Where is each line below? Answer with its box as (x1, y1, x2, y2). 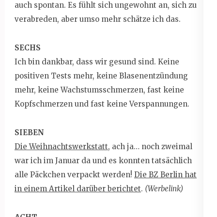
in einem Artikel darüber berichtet (15, 184, 141, 193)
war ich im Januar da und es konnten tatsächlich (15, 155, 192, 165)
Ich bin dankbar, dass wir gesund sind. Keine (15, 57, 179, 66)
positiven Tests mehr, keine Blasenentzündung (15, 71, 188, 80)
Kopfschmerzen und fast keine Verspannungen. (15, 99, 189, 108)
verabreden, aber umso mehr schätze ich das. (15, 14, 181, 24)
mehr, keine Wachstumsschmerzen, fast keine (15, 85, 184, 94)
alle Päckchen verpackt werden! (15, 170, 134, 179)
